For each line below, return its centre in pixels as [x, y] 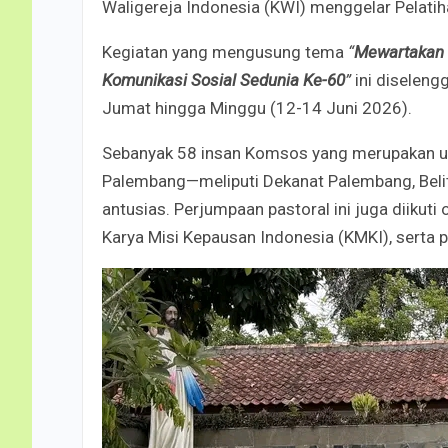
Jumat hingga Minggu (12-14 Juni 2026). [257, 107]
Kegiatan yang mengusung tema [225, 51]
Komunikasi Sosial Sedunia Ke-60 [223, 79]
